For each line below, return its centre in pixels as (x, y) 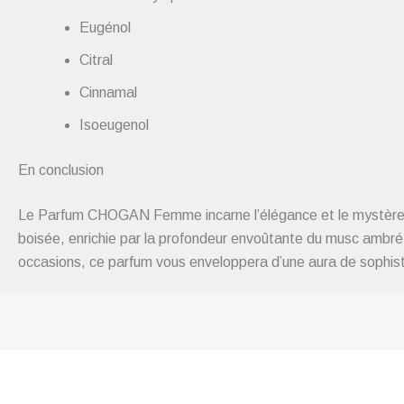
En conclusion (61, 170)
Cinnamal (108, 93)
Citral (96, 60)
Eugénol (105, 28)
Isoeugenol (114, 125)
